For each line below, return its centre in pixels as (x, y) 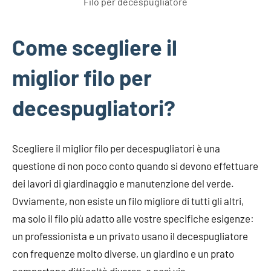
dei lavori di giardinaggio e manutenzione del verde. (123, 183)
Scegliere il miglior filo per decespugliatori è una (116, 148)
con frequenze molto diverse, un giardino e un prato (123, 253)
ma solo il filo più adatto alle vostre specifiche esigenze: (133, 218)
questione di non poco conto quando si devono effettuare (135, 165)
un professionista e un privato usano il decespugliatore (130, 236)
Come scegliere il (95, 47)
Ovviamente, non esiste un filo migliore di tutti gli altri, (128, 201)
